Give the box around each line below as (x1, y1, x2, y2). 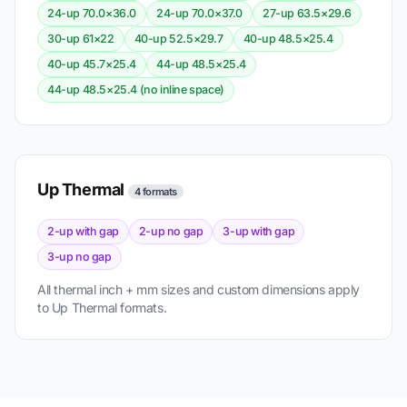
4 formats (134, 184, 178, 198)
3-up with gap (223, 223, 295, 238)
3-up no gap (47, 249, 112, 263)
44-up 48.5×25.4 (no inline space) (47, 82, 224, 96)
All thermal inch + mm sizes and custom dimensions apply (37, 281, 361, 297)
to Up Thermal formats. (37, 299, 167, 315)
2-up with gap (47, 223, 119, 238)
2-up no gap (138, 223, 203, 238)
